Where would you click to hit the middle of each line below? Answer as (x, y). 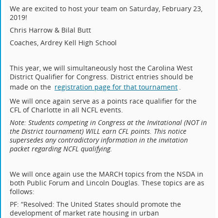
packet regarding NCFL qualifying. (61, 149)
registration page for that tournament (116, 87)
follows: (22, 192)
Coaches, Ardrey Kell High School (64, 43)
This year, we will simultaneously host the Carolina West (101, 68)
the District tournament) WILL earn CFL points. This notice (98, 131)
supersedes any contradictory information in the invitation (99, 140)
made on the (32, 87)
